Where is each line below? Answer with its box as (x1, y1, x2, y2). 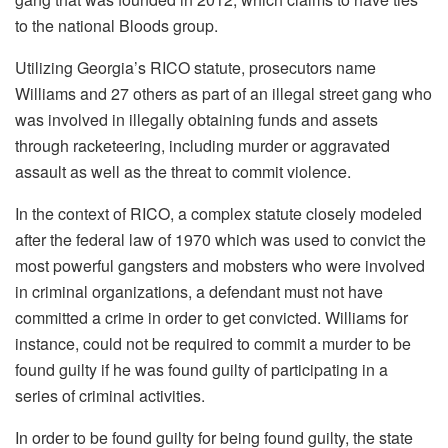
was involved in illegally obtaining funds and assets (15, 107, 378, 131)
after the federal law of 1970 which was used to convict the (15, 227, 426, 251)
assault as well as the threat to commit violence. (15, 159, 351, 183)
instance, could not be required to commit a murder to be (15, 331, 411, 355)
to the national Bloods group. (15, 13, 218, 37)
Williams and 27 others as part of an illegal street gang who (15, 81, 432, 105)
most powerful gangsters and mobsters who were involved (15, 253, 425, 277)
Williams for (325, 305, 408, 329)
